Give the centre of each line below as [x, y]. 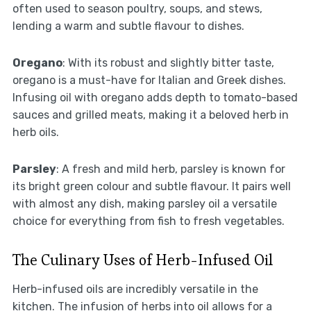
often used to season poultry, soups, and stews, [137, 9]
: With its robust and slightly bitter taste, [168, 63]
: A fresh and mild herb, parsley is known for [170, 169]
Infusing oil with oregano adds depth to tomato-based [155, 98]
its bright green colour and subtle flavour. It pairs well [151, 187]
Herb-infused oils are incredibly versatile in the [135, 289]
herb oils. [35, 133]
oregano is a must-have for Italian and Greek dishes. [149, 81]
